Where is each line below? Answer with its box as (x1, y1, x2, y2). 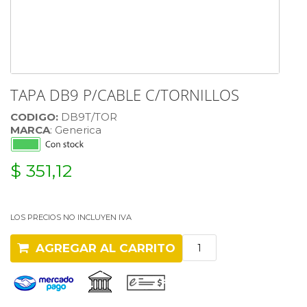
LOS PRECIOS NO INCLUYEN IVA (10, 212, 132, 222)
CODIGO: (10, 110, 58, 123)
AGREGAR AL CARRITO (29, 241, 175, 255)
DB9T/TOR (58, 110, 117, 123)
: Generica (50, 123, 101, 136)
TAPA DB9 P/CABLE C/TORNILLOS (10, 84, 239, 105)
